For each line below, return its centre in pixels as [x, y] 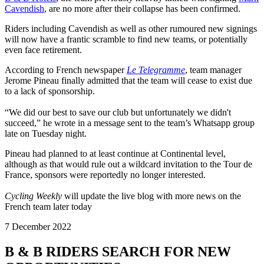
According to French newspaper [66, 70]
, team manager [213, 70]
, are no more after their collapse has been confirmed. [143, 9]
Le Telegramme [156, 70]
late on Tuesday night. [46, 134]
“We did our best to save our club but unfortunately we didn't [118, 113]
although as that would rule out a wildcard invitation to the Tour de [128, 164]
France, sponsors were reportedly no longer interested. [105, 175]
